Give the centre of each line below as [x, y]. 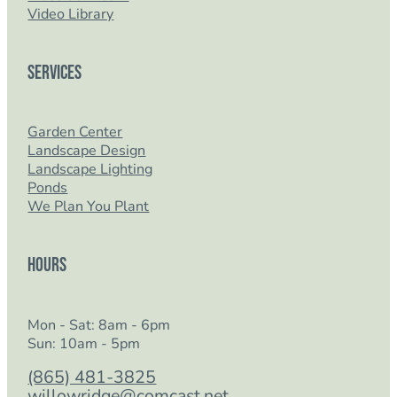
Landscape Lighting [90, 170]
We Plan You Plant [89, 207]
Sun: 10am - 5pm [84, 343]
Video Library [71, 14]
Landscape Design [87, 151]
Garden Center [75, 132]
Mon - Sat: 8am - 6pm [99, 325]
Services [55, 74]
